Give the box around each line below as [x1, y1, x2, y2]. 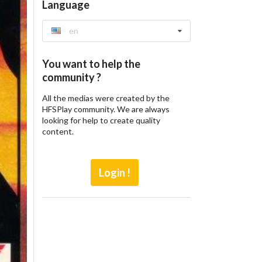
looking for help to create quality [42, 115, 160, 125]
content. [42, 126, 74, 136]
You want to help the [42, 57, 140, 70]
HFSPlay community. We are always [42, 104, 170, 114]
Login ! [99, 166, 131, 179]
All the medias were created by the [42, 92, 170, 103]
